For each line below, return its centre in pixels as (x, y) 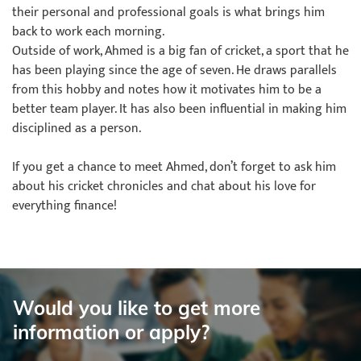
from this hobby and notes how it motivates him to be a (167, 90)
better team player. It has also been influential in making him (179, 109)
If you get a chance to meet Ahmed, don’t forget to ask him (174, 167)
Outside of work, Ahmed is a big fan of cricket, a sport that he (180, 51)
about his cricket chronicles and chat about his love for (164, 187)
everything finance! (64, 206)
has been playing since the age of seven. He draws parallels (174, 71)
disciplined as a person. (77, 129)
